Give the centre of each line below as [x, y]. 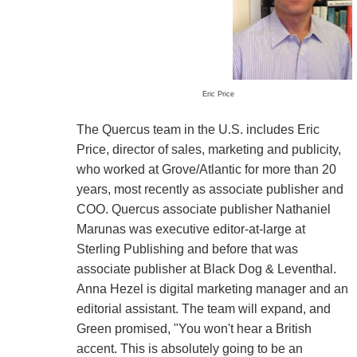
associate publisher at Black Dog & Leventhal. [206, 269]
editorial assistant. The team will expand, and [203, 308]
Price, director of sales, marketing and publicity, [208, 149]
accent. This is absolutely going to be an [189, 348]
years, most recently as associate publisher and [210, 189]
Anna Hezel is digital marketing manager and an [212, 288]
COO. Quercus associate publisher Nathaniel [203, 209]
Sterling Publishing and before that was [187, 249]
